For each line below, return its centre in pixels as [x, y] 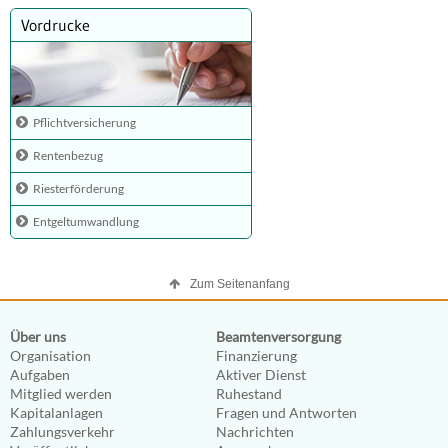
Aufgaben [40, 374]
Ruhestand [249, 393]
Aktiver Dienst [261, 374]
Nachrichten [255, 431]
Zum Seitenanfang [239, 284]
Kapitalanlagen [56, 412]
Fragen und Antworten [286, 412]
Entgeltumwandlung [86, 221]
